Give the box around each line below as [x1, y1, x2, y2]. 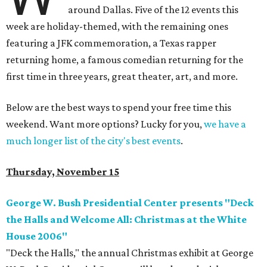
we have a [204, 118, 246, 131]
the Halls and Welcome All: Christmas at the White [6, 213, 247, 226]
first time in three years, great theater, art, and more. [6, 70, 238, 83]
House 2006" [6, 230, 67, 243]
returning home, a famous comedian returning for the [6, 54, 243, 66]
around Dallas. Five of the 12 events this [68, 4, 239, 16]
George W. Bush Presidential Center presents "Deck [6, 197, 253, 209]
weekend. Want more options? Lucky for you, [6, 118, 204, 131]
